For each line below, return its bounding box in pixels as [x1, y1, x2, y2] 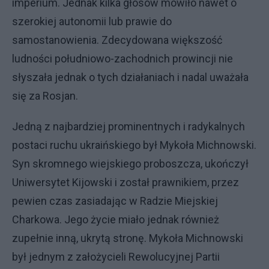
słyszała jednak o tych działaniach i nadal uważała [12, 71, 249, 83]
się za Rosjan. [12, 89, 78, 102]
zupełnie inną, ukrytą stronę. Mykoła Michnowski [12, 232, 243, 244]
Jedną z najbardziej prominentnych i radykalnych [12, 120, 245, 133]
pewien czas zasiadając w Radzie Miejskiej [12, 195, 218, 207]
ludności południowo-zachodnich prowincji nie [12, 52, 233, 65]
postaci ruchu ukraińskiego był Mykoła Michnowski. [12, 139, 256, 151]
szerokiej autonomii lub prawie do [12, 15, 172, 28]
